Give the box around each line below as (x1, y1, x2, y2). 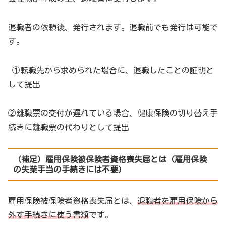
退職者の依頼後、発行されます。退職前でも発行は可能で (8, 23, 218, 32)
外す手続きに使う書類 (8, 210, 89, 219)
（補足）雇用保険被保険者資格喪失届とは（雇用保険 (13, 155, 207, 164)
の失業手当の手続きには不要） (13, 165, 126, 174)
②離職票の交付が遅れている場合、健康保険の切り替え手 (8, 108, 218, 117)
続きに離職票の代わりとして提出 (8, 123, 129, 131)
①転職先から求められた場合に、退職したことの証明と (12, 66, 214, 74)
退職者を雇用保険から (137, 196, 218, 205)
